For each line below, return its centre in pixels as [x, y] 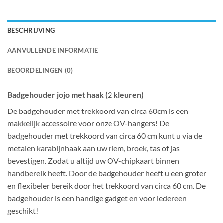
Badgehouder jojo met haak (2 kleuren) [76, 95]
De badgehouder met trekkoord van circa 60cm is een [98, 111]
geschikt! [23, 211]
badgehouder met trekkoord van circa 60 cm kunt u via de [105, 136]
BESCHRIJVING [31, 31]
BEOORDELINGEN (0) [40, 70]
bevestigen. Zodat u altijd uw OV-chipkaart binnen [93, 161]
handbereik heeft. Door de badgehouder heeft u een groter [107, 173]
